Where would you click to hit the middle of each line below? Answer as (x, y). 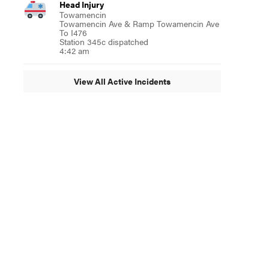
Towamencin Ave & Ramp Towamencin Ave (139, 23)
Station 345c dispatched (104, 41)
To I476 (73, 32)
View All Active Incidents (122, 81)
